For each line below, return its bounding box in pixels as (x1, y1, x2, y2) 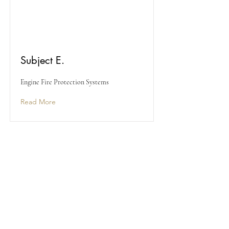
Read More (20, 97, 56, 106)
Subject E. (20, 54, 64, 67)
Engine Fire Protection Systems (20, 78, 109, 86)
